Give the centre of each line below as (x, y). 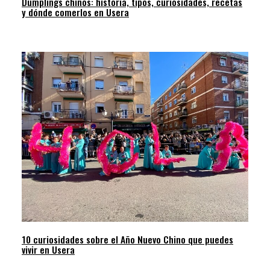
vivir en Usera (48, 249)
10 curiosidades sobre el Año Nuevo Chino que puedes (127, 239)
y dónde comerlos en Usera (75, 12)
